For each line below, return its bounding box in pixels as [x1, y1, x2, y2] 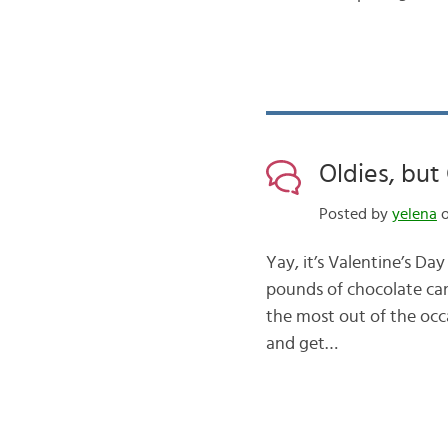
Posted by [318, 206, 392, 222]
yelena [391, 206, 437, 222]
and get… [265, 335, 338, 353]
